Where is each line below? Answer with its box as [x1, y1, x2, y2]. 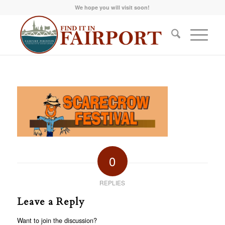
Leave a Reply [17, 194, 85, 208]
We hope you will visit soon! [75, 4, 150, 11]
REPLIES [99, 178, 126, 187]
